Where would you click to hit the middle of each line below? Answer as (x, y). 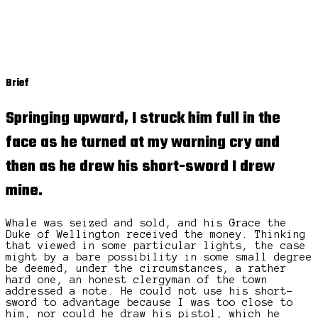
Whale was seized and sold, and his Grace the (146, 223)
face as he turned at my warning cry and (143, 142)
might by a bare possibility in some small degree (159, 257)
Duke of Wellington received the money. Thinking (156, 234)
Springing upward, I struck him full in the (143, 118)
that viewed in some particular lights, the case (156, 245)
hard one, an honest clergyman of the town (137, 279)
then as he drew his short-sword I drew (140, 166)
